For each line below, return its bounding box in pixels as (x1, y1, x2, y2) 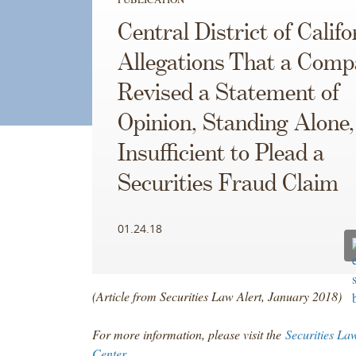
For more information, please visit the (91, 325, 285, 342)
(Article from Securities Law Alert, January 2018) (91, 287, 346, 304)
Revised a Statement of (117, 80, 339, 106)
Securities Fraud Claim (117, 171, 339, 197)
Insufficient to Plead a (117, 141, 324, 167)
